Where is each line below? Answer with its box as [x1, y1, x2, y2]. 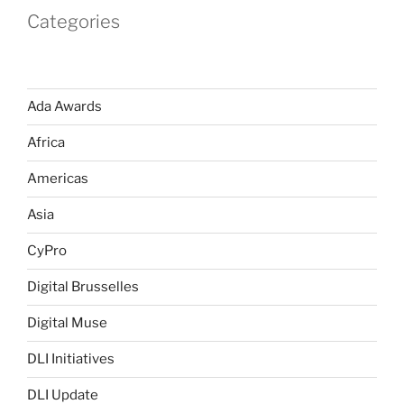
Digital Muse [27, 315, 107, 332]
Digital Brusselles [27, 279, 139, 296]
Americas [27, 170, 88, 188]
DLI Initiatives [27, 351, 115, 368]
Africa [27, 134, 65, 151]
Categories [27, 10, 120, 32]
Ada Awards [27, 98, 102, 115]
